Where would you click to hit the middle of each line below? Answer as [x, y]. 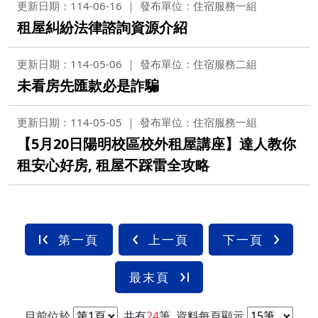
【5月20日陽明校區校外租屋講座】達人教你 [157, 144]
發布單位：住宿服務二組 [198, 64]
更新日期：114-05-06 [70, 64]
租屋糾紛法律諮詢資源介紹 [102, 27]
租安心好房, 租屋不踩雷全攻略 [113, 165]
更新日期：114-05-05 [70, 122]
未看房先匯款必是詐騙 [88, 86]
